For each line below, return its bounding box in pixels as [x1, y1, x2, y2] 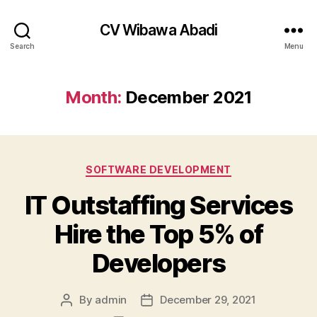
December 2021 [125, 87, 252, 108]
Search [10, 41, 35, 50]
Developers [91, 247, 226, 279]
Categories [158, 159, 221, 174]
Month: [65, 87, 122, 108]
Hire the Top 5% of [54, 218, 263, 250]
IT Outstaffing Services [24, 189, 293, 221]
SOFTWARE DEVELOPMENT [86, 163, 231, 175]
